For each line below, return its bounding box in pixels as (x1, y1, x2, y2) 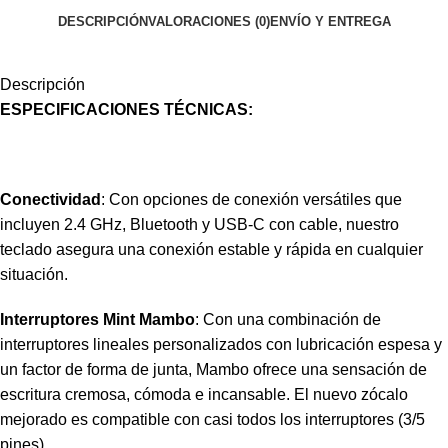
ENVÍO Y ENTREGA (269, 13, 391, 29)
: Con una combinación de (195, 311, 381, 329)
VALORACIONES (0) (147, 13, 270, 29)
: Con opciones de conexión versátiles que (101, 191, 402, 209)
